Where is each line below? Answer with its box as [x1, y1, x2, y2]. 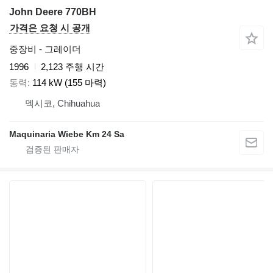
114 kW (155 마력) [32, 77, 106, 88]
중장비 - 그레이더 [9, 43, 81, 54]
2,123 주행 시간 [41, 61, 104, 72]
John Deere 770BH [9, 6, 96, 17]
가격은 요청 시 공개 [10, 22, 90, 33]
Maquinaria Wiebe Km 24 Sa [9, 129, 124, 140]
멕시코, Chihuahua [25, 98, 100, 109]
